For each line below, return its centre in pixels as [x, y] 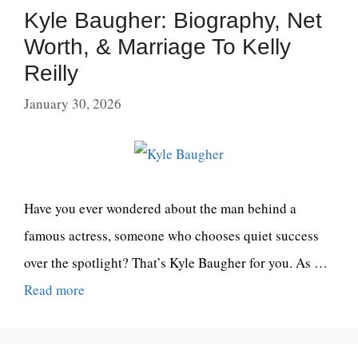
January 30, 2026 [73, 103]
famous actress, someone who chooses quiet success [171, 235]
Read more [54, 289]
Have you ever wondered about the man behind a [160, 208]
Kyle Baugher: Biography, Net [173, 21]
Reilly [51, 74]
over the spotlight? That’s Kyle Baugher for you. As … [176, 262]
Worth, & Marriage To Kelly [157, 47]
